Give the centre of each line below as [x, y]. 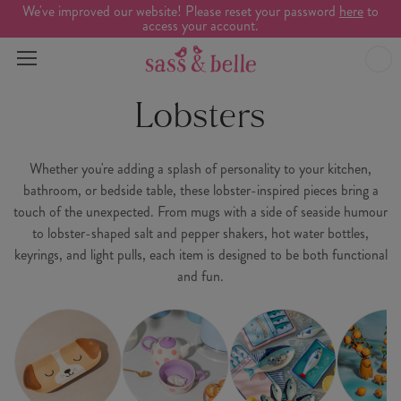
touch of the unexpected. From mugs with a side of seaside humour [200, 212]
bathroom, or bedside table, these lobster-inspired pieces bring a [200, 190]
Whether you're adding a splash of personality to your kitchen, [200, 169]
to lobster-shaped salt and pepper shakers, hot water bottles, [200, 233]
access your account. [200, 26]
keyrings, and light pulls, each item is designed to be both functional [200, 255]
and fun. [200, 276]
